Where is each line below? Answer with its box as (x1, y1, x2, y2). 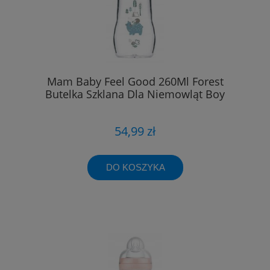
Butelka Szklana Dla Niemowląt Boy (45, 86, 225, 101)
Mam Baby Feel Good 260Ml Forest (46, 74, 224, 89)
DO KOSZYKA (105, 162, 165, 173)
